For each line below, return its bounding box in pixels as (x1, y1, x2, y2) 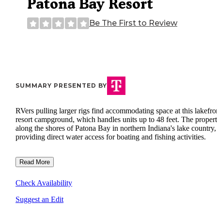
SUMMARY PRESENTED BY (15, 82, 107, 90)
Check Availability (15, 179, 72, 187)
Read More (19, 158, 50, 166)
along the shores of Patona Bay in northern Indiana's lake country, (15, 124, 216, 133)
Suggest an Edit (15, 195, 63, 204)
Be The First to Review (89, 18, 177, 28)
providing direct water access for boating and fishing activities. (15, 133, 206, 141)
